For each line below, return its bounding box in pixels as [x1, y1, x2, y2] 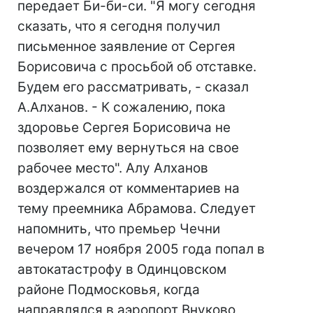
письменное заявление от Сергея [17, 38, 235, 54]
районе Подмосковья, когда [17, 282, 200, 298]
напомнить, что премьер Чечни [17, 221, 220, 237]
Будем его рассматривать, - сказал [17, 79, 249, 95]
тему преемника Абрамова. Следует [17, 201, 256, 217]
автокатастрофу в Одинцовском [17, 261, 226, 277]
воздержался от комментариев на [17, 180, 240, 196]
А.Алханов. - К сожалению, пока [17, 99, 226, 115]
